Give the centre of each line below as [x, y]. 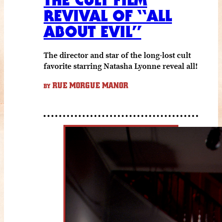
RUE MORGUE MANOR [89, 85]
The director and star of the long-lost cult [117, 55]
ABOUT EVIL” [92, 31]
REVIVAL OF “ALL [108, 15]
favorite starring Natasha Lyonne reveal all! [121, 66]
